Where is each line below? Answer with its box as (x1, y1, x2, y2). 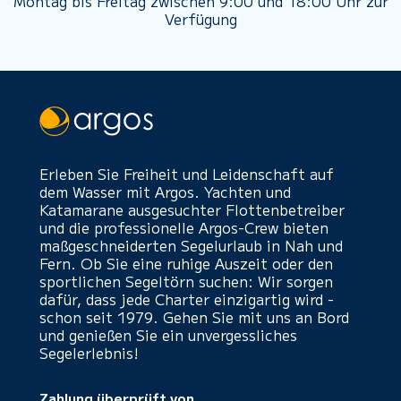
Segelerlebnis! (39, 342, 139, 363)
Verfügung (164, 8, 237, 30)
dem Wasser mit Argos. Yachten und (39, 181, 291, 202)
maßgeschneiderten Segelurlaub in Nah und (39, 235, 343, 256)
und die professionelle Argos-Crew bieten (39, 217, 328, 238)
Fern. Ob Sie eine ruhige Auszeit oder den (39, 252, 333, 274)
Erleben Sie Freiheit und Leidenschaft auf (39, 163, 334, 184)
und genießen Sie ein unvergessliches (39, 324, 297, 346)
